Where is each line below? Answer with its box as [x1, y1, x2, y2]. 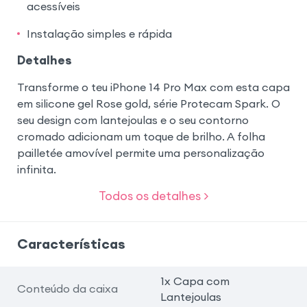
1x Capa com [160, 273, 230, 288]
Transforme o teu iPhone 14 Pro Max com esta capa [16, 80, 290, 95]
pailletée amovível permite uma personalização [16, 146, 265, 160]
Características [16, 234, 125, 252]
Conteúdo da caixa [16, 282, 118, 296]
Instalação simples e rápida [26, 27, 172, 41]
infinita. [16, 162, 56, 177]
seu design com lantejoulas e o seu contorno [16, 113, 249, 127]
